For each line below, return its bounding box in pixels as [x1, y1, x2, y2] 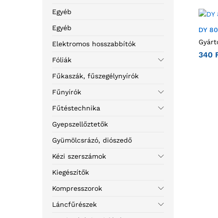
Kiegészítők [52, 168, 89, 176]
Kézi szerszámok [52, 152, 106, 160]
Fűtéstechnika [52, 104, 100, 112]
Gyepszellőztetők [52, 120, 108, 128]
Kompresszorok [52, 184, 102, 192]
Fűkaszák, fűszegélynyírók [52, 72, 139, 80]
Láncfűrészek [52, 200, 97, 208]
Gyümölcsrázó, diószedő [52, 136, 132, 144]
